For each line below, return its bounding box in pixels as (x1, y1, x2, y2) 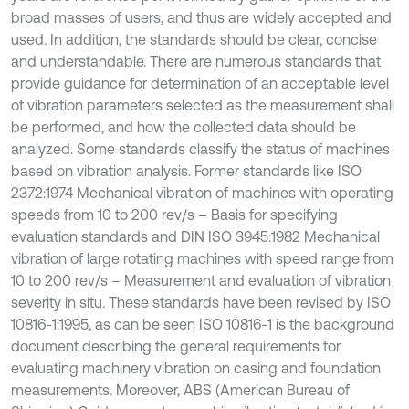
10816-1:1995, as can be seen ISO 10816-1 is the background (11, 316, 394, 332)
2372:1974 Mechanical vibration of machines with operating (11, 184, 393, 201)
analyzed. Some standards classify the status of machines (11, 141, 390, 157)
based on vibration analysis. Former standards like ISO (11, 163, 362, 179)
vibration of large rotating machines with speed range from (11, 250, 393, 267)
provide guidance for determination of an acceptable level (11, 75, 389, 91)
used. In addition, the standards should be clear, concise (11, 31, 377, 47)
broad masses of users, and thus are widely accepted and (11, 9, 392, 26)
